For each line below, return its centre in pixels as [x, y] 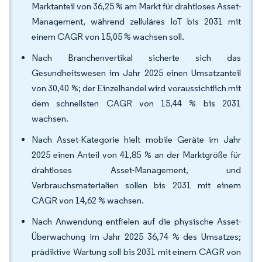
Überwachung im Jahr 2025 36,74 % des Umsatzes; [136, 237]
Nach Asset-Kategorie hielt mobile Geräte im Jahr [136, 139]
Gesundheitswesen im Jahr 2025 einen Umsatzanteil [136, 73]
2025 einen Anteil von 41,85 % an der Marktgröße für [136, 155]
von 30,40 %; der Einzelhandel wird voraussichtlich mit [136, 88]
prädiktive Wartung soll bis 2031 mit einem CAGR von [136, 252]
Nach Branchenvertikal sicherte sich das [136, 58]
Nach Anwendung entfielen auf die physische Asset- [136, 221]
